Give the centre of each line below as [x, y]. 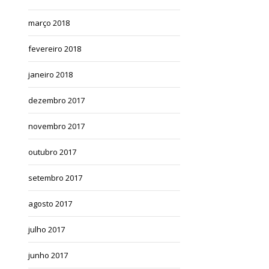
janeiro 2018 [51, 74]
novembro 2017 [57, 126]
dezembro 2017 [57, 100]
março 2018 [49, 23]
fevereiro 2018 [55, 48]
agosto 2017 [50, 203]
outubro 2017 [53, 152]
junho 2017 [48, 255]
